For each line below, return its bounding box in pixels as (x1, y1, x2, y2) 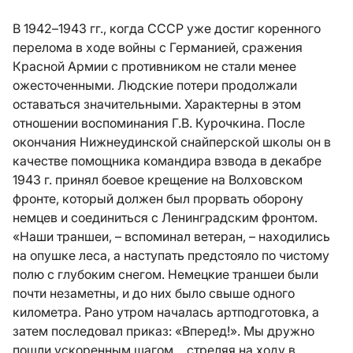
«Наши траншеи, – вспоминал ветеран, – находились (13, 229, 330, 244)
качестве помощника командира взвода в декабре (13, 153, 321, 169)
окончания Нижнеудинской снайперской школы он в (13, 134, 331, 150)
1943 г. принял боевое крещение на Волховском (13, 172, 303, 188)
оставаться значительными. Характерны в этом (13, 96, 301, 112)
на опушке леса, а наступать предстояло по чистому (13, 247, 329, 263)
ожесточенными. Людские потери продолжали (13, 77, 297, 93)
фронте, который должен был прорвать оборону (13, 191, 303, 206)
